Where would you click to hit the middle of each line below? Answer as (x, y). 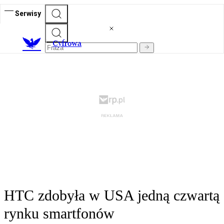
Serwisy (28, 13)
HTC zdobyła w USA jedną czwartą (112, 195)
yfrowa (70, 43)
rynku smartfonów (59, 213)
